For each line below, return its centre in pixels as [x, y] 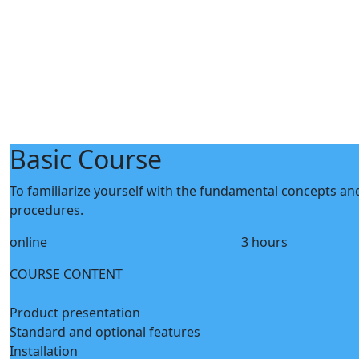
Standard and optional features [105, 332]
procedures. [46, 210]
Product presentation [75, 313]
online [28, 242]
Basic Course [86, 159]
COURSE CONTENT [66, 274]
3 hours [264, 242]
